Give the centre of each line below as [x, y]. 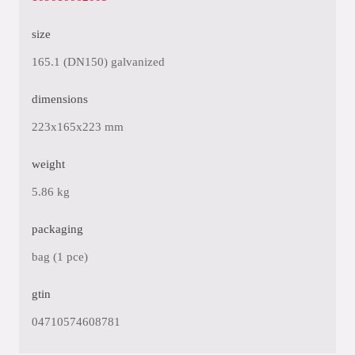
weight [48, 164]
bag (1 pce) [60, 257]
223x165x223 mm [78, 127]
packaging [57, 229]
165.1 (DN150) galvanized [98, 62]
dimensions [60, 99]
